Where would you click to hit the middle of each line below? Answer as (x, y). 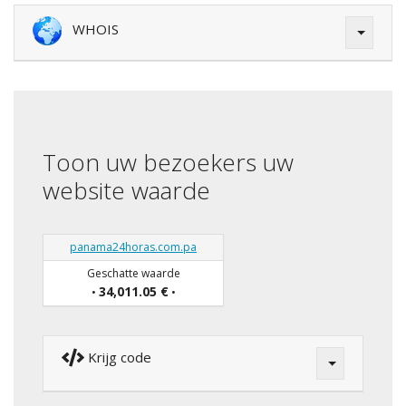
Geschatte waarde (133, 274)
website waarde (126, 191)
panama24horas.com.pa (133, 247)
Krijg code (118, 358)
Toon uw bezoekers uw (168, 163)
